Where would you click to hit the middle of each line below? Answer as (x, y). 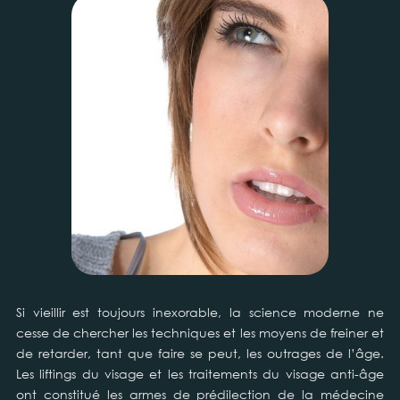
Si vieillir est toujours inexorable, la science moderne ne (200, 312)
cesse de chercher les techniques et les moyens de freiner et (200, 333)
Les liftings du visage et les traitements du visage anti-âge (200, 374)
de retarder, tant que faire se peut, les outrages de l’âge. (200, 353)
